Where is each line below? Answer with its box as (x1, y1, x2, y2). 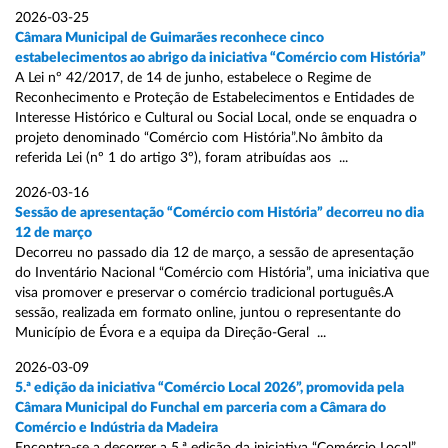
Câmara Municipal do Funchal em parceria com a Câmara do (15, 401, 386, 416)
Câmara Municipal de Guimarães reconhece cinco (15, 31, 324, 46)
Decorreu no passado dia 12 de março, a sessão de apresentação (15, 246, 414, 261)
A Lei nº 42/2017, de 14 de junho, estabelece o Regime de (15, 71, 371, 86)
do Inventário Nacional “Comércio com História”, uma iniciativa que (15, 266, 429, 281)
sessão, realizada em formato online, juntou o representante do (15, 306, 401, 321)
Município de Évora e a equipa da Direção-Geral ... (15, 326, 326, 341)
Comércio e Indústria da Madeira (15, 421, 218, 436)
